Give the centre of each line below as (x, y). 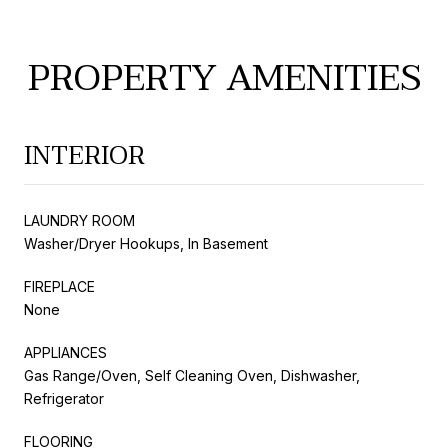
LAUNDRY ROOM (79, 220)
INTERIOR (84, 155)
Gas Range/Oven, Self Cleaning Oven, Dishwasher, (192, 375)
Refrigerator (64, 398)
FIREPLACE (59, 286)
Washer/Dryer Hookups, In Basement (146, 243)
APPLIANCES (65, 352)
